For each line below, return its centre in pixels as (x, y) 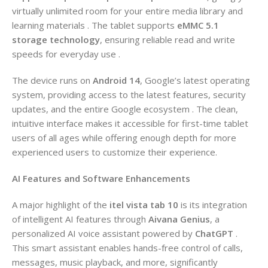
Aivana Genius (179, 219)
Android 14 (116, 80)
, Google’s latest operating (195, 80)
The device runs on (52, 80)
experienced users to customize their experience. (115, 152)
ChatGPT (214, 233)
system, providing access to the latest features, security (129, 94)
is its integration (213, 204)
